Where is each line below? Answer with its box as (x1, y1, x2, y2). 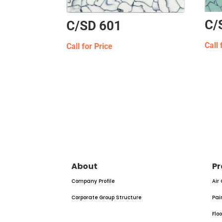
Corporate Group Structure (71, 193, 142, 201)
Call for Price (66, 41, 113, 51)
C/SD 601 (66, 18, 122, 33)
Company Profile (71, 177, 115, 185)
